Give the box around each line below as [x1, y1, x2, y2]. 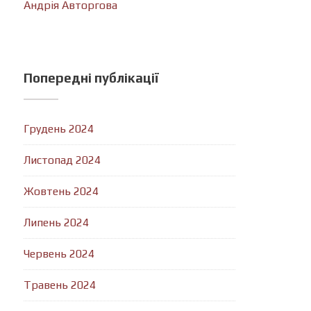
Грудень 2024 [24, 122, 94, 135]
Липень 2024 [24, 216, 90, 229]
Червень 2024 [24, 247, 95, 260]
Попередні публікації [24, 70, 160, 85]
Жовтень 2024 [24, 185, 99, 198]
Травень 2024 [24, 278, 96, 292]
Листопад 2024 [24, 153, 101, 167]
